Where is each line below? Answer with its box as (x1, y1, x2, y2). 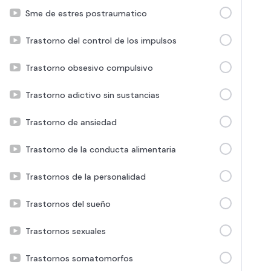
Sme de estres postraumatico (25, 7, 147, 19)
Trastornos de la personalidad (25, 171, 146, 182)
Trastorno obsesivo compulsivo (25, 62, 153, 73)
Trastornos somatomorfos (25, 252, 133, 264)
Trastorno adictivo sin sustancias (25, 89, 160, 100)
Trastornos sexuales (25, 225, 106, 237)
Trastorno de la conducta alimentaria (25, 143, 176, 155)
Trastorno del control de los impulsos (25, 34, 177, 46)
